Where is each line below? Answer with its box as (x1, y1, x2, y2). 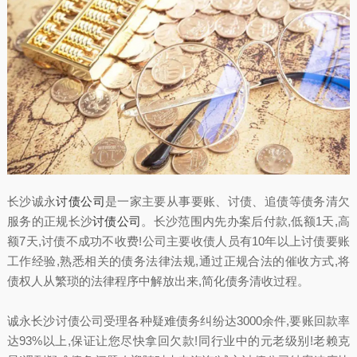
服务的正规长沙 (6, 214, 93, 228)
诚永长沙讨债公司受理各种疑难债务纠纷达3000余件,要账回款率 (6, 313, 351, 328)
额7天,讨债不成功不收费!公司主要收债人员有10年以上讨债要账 (6, 233, 351, 248)
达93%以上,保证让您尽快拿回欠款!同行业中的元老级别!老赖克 (6, 333, 351, 347)
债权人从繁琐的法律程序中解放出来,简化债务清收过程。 (6, 273, 309, 288)
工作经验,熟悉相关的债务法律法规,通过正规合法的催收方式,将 (6, 253, 351, 268)
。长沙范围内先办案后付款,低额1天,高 (141, 214, 351, 228)
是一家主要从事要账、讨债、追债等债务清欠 (104, 194, 351, 208)
